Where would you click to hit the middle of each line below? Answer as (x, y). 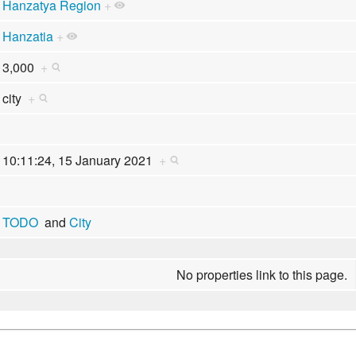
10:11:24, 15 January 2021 (80, 160)
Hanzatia (27, 36)
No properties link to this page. (262, 274)
